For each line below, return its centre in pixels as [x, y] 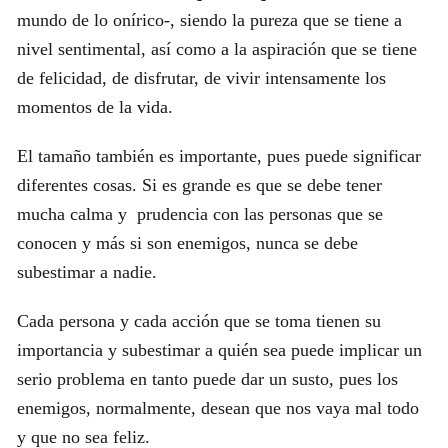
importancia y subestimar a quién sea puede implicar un [219, 349]
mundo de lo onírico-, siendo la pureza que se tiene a [209, 20]
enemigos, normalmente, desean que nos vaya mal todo [217, 407]
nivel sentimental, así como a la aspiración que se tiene [216, 49]
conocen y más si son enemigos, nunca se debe [187, 243]
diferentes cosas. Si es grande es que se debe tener [199, 185]
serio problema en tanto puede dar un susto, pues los [207, 378]
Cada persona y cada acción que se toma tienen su [198, 320]
